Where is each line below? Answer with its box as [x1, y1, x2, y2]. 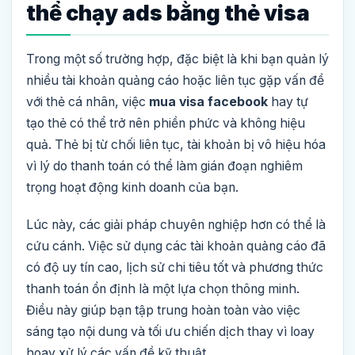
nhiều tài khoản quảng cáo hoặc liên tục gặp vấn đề [26, 72, 324, 88]
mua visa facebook [149, 94, 268, 109]
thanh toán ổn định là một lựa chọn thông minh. [26, 281, 300, 296]
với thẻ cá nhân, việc [26, 94, 149, 109]
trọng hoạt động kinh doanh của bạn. [26, 179, 239, 195]
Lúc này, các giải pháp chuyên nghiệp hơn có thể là [26, 216, 326, 232]
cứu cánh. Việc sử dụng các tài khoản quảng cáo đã [26, 238, 326, 254]
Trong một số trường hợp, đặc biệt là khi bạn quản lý [26, 51, 329, 67]
